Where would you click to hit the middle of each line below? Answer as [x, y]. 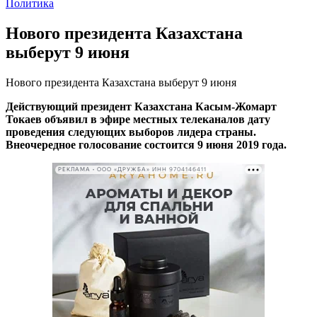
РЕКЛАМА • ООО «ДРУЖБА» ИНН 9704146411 [132, 170]
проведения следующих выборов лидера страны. [131, 132]
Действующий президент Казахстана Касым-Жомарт [141, 106]
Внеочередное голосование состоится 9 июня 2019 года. [146, 144]
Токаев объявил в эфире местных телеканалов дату [138, 119]
